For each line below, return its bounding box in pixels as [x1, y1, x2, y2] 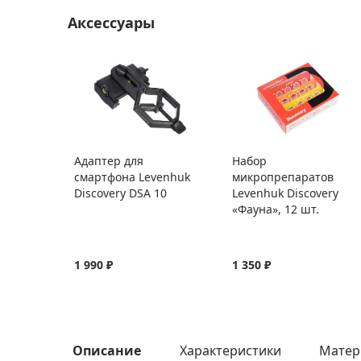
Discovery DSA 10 [74, 185, 167, 201]
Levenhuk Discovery [232, 185, 338, 201]
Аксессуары [68, 12, 155, 32]
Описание [73, 342, 141, 359]
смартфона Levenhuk [74, 169, 190, 185]
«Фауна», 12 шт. [232, 201, 319, 217]
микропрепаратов [232, 169, 334, 185]
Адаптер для [74, 153, 143, 168]
